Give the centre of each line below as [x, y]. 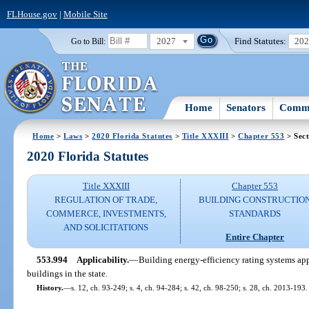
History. [50, 287]
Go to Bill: [88, 41]
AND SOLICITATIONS [106, 228]
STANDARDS [255, 214]
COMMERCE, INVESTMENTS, [106, 214]
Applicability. [102, 259]
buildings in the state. [68, 273]
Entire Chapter [255, 237]
